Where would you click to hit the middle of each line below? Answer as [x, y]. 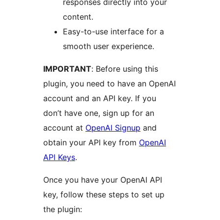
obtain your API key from [91, 143]
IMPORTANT [67, 69]
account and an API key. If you [100, 98]
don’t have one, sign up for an [99, 113]
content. [78, 17]
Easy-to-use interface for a [113, 32]
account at [64, 128]
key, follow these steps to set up [104, 195]
